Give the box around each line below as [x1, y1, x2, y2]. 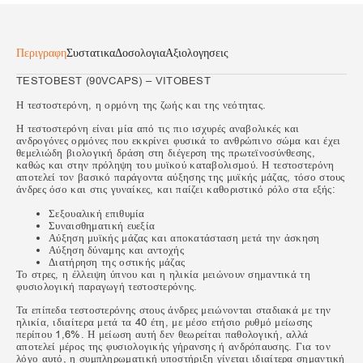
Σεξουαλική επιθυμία [49, 206, 145, 220]
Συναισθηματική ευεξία [49, 218, 156, 233]
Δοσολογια [115, 45, 165, 62]
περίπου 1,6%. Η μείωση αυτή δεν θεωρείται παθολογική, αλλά [16, 327, 309, 341]
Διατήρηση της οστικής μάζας [49, 254, 186, 269]
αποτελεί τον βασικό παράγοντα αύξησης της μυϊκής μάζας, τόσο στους [16, 170, 345, 185]
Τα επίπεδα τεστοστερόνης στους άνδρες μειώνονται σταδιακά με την [16, 302, 331, 317]
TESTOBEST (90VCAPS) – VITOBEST [16, 74, 211, 88]
